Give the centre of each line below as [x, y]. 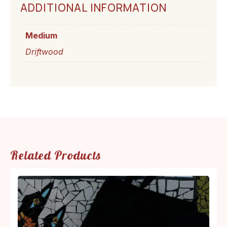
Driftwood [44, 51]
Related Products [56, 155]
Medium [41, 35]
